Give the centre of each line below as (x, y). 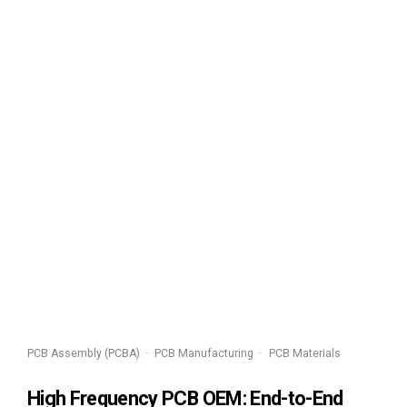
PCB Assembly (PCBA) (84, 353)
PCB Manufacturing (204, 353)
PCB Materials (304, 353)
